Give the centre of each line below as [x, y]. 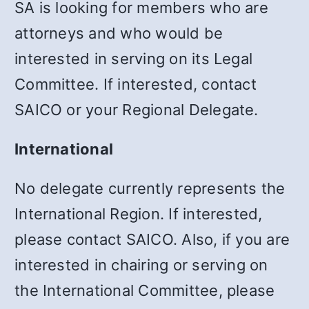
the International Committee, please [145, 290]
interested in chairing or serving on [141, 265]
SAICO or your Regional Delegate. [137, 109]
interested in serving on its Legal [134, 58]
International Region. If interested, [139, 213]
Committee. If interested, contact [136, 84]
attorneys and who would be [119, 33]
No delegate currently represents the [150, 188]
